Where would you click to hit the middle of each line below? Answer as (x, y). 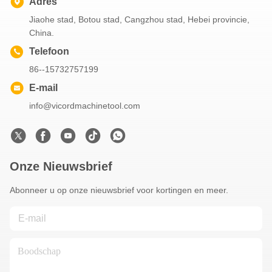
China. (42, 33)
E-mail (43, 88)
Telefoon (49, 52)
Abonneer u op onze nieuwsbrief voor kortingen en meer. (119, 190)
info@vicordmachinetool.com (85, 106)
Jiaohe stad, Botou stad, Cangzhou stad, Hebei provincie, (139, 20)
